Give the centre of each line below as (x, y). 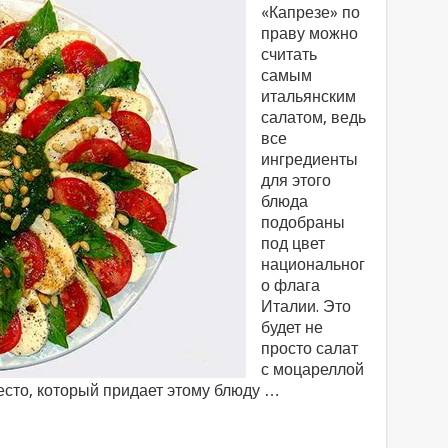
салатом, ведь (313, 117)
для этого (295, 180)
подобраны (302, 222)
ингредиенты (309, 159)
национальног (312, 264)
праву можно (309, 33)
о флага (290, 285)
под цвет (292, 243)
